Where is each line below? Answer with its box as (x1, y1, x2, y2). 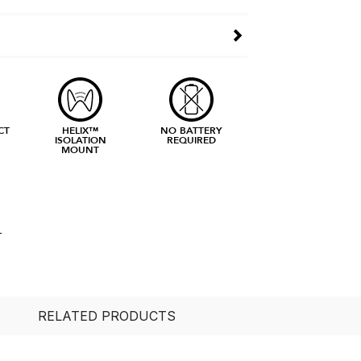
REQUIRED (167, 133, 217, 147)
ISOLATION (54, 133, 106, 147)
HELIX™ (62, 123, 99, 137)
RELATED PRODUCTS (38, 308, 176, 325)
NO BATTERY (160, 123, 223, 137)
